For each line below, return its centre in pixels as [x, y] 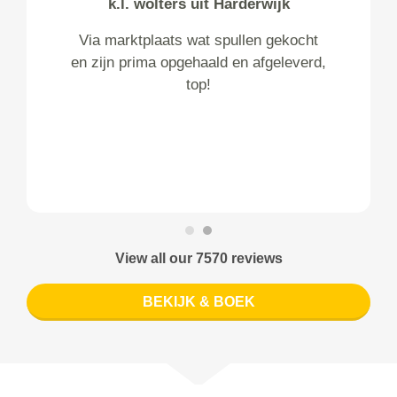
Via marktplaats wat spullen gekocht [198, 41]
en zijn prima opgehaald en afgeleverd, [198, 63]
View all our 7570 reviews [198, 259]
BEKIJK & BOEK [198, 302]
